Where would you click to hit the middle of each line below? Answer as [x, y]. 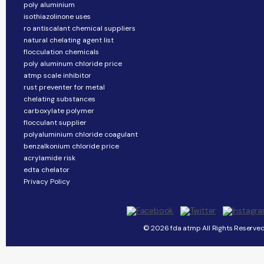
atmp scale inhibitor [57, 75]
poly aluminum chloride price [73, 64]
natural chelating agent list [69, 40]
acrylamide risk [49, 158]
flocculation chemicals [61, 52]
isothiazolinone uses [57, 16]
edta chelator [47, 170]
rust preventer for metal [64, 87]
